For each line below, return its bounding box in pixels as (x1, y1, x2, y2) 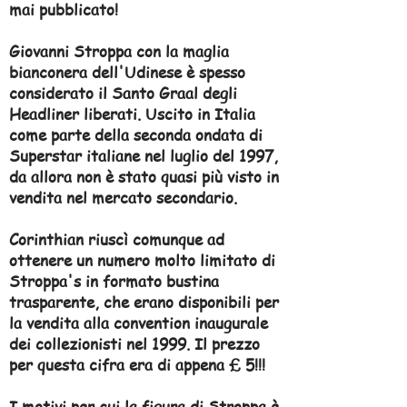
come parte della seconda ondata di (9, 124, 263, 145)
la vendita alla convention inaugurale (9, 312, 268, 333)
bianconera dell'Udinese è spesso (9, 61, 245, 83)
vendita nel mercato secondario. (9, 186, 237, 208)
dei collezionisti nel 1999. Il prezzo (9, 333, 260, 354)
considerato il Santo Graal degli (9, 82, 237, 104)
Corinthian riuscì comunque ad (9, 228, 224, 250)
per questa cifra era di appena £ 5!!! (9, 353, 265, 375)
